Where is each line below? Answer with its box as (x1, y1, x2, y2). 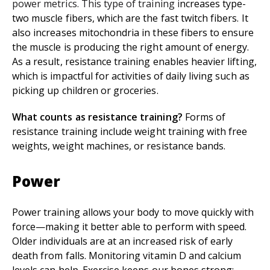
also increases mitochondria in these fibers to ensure (12, 26, 254, 40)
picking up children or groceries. (12, 84, 159, 98)
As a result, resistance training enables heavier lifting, (12, 55, 257, 69)
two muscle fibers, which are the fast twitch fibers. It (12, 11, 248, 25)
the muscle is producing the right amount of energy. (12, 40, 250, 54)
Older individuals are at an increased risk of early (12, 234, 233, 248)
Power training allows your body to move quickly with (12, 206, 254, 219)
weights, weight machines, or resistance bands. (12, 139, 226, 153)
